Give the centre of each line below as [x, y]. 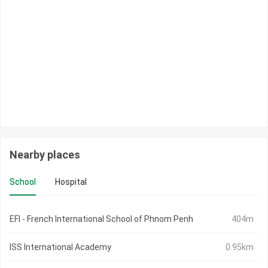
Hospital [71, 182]
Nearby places [45, 155]
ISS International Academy [60, 247]
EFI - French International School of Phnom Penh [101, 219]
